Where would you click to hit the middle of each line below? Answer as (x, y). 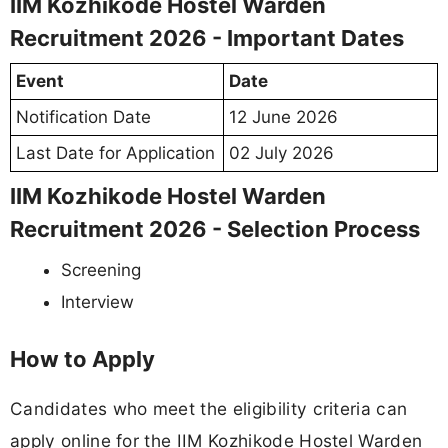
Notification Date (83, 116)
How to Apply (82, 359)
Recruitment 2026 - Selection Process (215, 228)
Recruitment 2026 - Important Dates (207, 37)
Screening (101, 269)
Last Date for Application (115, 152)
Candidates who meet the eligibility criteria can (209, 409)
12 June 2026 (283, 116)
